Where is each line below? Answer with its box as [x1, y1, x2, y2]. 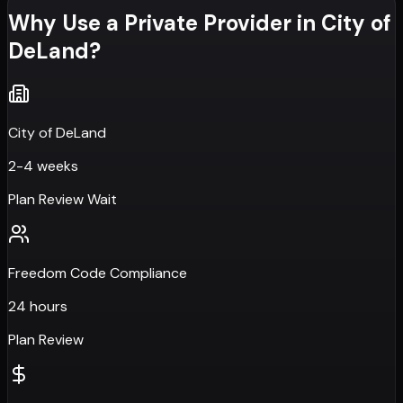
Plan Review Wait [8, 189, 117, 209]
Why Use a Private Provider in [8, 9, 321, 38]
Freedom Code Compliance [8, 263, 187, 282]
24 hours [8, 296, 67, 316]
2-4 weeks [8, 156, 78, 175]
